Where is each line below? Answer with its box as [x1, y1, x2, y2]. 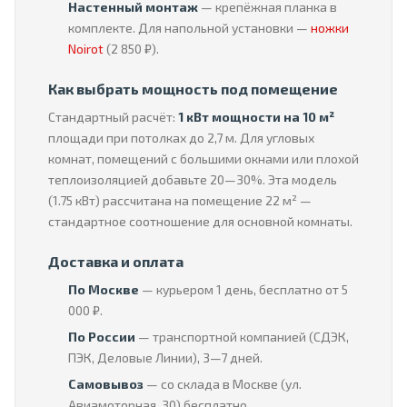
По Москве [68, 282, 139, 297]
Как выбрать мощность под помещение [48, 80, 338, 97]
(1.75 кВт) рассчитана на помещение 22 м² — [48, 193, 312, 208]
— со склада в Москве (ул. [144, 376, 302, 392]
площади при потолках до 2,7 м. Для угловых [48, 130, 314, 145]
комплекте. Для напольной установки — [68, 20, 311, 35]
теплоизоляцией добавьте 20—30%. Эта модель [48, 172, 337, 187]
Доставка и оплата [48, 253, 184, 270]
